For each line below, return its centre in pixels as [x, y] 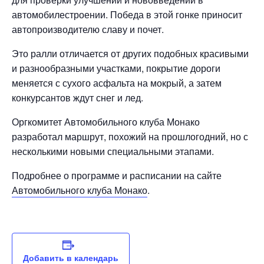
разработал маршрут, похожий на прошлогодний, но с [130, 136]
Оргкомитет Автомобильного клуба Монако [106, 122]
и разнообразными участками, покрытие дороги [116, 68]
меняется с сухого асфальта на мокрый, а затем [117, 83]
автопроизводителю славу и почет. [88, 29]
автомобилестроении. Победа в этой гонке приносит [127, 14]
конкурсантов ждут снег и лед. [77, 98]
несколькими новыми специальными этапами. [113, 151]
